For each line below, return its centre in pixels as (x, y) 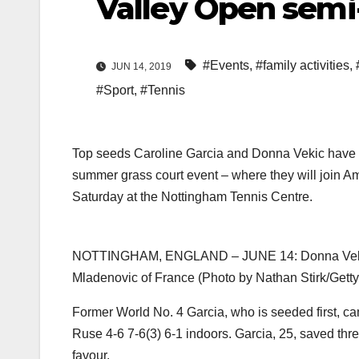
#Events (226, 66)
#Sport (115, 91)
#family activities (303, 66)
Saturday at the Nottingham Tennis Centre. (192, 197)
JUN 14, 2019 (141, 67)
